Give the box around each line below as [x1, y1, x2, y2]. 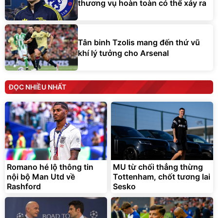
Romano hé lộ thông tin [7, 162, 93, 172]
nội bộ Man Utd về [7, 172, 75, 182]
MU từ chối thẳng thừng [113, 162, 203, 172]
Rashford [7, 182, 41, 192]
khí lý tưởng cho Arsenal [78, 48, 169, 58]
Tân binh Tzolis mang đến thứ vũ [78, 37, 200, 47]
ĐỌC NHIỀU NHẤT [9, 83, 66, 91]
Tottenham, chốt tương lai [113, 172, 210, 182]
